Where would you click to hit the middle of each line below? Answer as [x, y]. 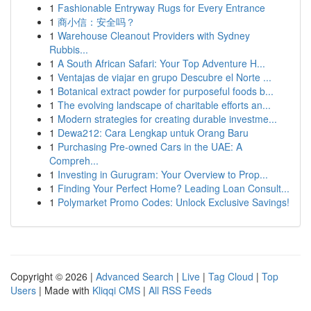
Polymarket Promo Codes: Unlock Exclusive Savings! [174, 202]
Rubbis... [69, 49]
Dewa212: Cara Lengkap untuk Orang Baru [153, 133]
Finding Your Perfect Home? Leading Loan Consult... [174, 188]
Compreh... [74, 160]
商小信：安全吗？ [96, 22]
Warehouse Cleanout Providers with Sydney [154, 35]
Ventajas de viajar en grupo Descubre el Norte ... [165, 77]
